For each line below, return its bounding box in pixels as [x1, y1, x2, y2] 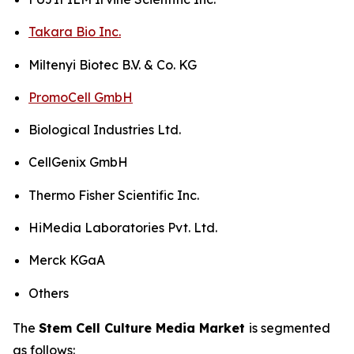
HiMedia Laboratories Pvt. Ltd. [28, 220, 217, 236]
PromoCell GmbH [28, 88, 133, 105]
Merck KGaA [28, 252, 105, 269]
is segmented [249, 319, 330, 336]
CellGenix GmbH [28, 154, 128, 171]
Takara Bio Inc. [28, 24, 121, 40]
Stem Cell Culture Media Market [39, 319, 249, 336]
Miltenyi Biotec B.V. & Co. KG [28, 56, 197, 73]
